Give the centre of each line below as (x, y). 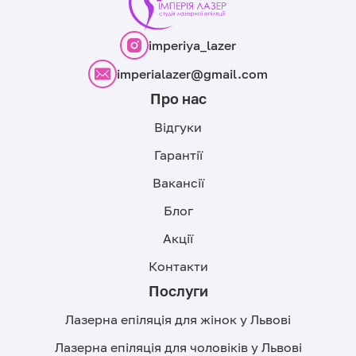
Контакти (178, 266)
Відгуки (178, 127)
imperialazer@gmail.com (192, 74)
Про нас (178, 98)
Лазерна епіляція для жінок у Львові (178, 319)
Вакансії (178, 182)
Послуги (178, 290)
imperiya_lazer (192, 45)
